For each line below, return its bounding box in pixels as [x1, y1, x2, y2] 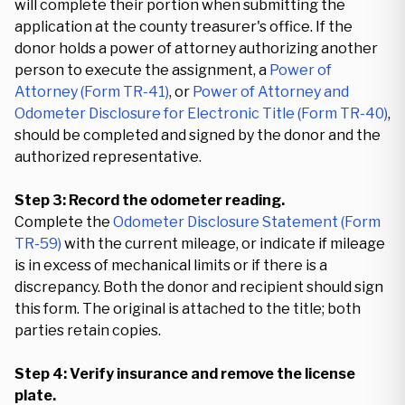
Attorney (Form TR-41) [14, 83, 169, 100]
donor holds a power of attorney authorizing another [14, 40, 378, 57]
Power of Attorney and [193, 83, 349, 100]
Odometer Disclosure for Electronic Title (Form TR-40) [14, 105, 388, 122]
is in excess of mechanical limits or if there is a [14, 257, 327, 274]
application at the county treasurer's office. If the [14, 18, 353, 35]
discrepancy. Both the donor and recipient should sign [14, 278, 383, 296]
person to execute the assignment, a [14, 61, 269, 79]
